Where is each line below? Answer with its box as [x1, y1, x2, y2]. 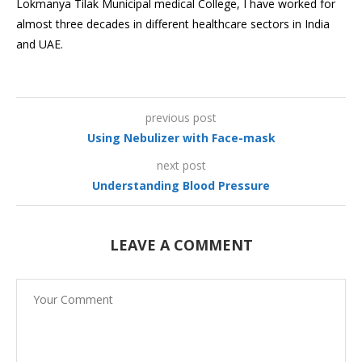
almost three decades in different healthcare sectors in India [16, 15, 330, 32]
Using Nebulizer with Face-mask [86, 129, 276, 145]
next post [156, 157, 206, 173]
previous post [145, 109, 217, 125]
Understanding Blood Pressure [92, 177, 270, 193]
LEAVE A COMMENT [109, 234, 253, 255]
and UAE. [16, 36, 63, 52]
